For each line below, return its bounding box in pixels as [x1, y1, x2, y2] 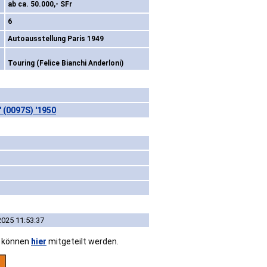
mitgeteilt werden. [46, 237, 119, 247]
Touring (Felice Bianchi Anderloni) [8, 59, 123, 68]
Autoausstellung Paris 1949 [8, 35, 104, 44]
